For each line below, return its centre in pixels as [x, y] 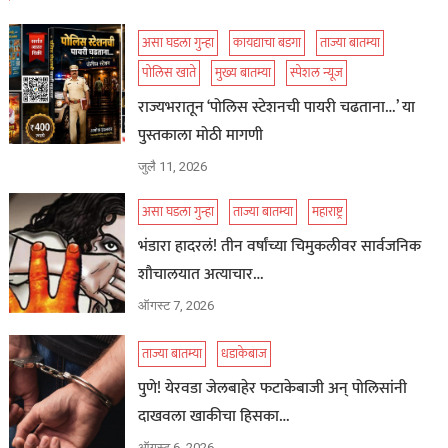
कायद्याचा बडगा [266, 43]
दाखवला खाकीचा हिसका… [213, 417]
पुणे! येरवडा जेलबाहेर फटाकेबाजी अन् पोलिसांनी [272, 389]
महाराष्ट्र [327, 212]
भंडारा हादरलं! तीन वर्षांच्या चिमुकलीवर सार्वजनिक [279, 247]
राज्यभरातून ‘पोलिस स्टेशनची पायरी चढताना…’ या [276, 108]
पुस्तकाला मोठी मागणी [200, 136]
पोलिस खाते [168, 73]
